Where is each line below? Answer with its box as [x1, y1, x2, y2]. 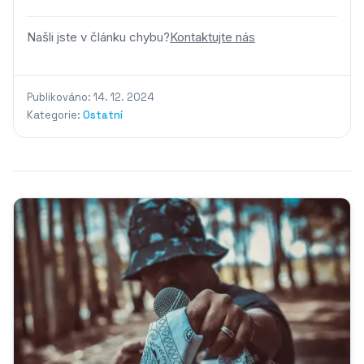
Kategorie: [27, 108, 83, 122]
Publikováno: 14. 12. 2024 [27, 90, 154, 104]
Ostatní [83, 108, 123, 122]
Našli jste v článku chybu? [27, 30, 170, 45]
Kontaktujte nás [170, 30, 255, 45]
